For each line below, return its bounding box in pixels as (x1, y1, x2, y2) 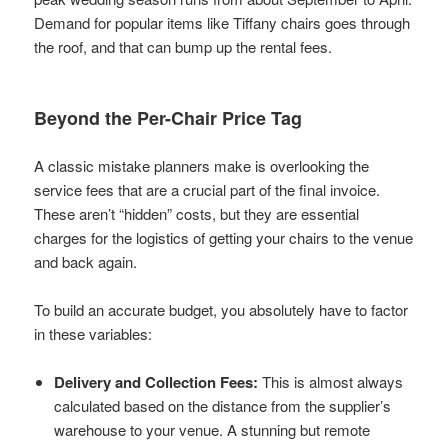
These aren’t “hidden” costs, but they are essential (34, 202, 360, 224)
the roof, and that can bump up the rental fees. (34, 35, 333, 57)
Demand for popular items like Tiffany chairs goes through (34, 11, 411, 33)
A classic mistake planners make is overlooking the (34, 154, 370, 176)
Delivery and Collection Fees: (54, 370, 259, 393)
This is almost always (258, 370, 404, 392)
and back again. (34, 250, 138, 272)
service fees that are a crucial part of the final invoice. (34, 178, 381, 200)
